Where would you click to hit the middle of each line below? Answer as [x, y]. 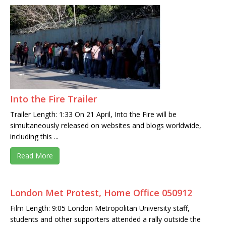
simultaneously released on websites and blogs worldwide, [106, 126]
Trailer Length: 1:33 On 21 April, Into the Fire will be [93, 115]
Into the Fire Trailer [53, 99]
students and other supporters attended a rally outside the [105, 219]
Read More [35, 156]
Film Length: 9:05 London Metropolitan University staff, [100, 208]
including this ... [34, 137]
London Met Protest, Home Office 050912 [101, 193]
